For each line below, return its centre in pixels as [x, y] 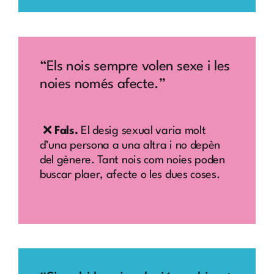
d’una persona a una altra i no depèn [130, 145]
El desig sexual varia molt [142, 131]
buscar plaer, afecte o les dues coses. [130, 175]
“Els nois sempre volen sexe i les [135, 67]
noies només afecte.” [102, 85]
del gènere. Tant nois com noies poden [132, 160]
